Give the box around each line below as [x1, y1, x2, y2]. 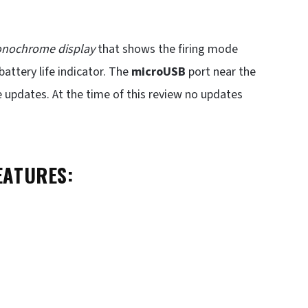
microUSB [131, 63, 186, 80]
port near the [186, 63, 256, 80]
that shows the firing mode [95, 41, 238, 58]
